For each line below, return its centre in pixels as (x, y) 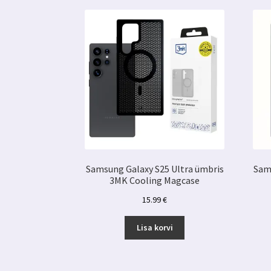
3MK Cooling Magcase (155, 181)
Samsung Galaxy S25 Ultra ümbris (155, 169)
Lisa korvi (155, 228)
